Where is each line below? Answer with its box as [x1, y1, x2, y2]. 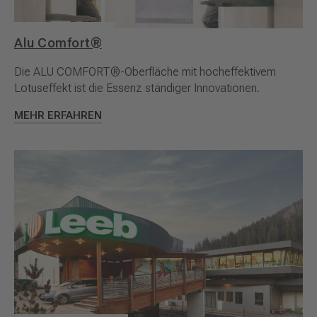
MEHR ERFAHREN [14, 109, 102, 122]
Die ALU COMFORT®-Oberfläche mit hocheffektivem [14, 64, 276, 79]
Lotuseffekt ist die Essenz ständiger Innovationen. [14, 81, 260, 95]
